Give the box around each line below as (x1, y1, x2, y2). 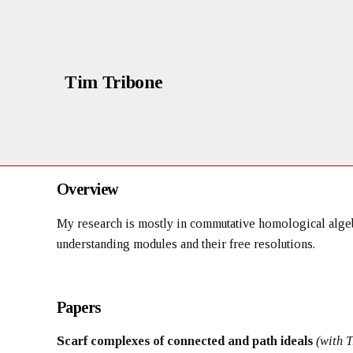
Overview (57, 180, 118, 199)
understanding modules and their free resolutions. (57, 236, 321, 252)
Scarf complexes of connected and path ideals (57, 333, 316, 348)
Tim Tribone (65, 72, 163, 93)
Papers (57, 298, 101, 316)
